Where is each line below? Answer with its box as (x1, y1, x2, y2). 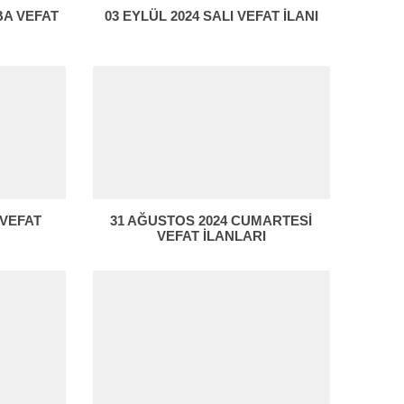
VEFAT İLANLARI (156, 228, 266, 244)
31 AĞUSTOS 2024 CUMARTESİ (110, 213, 313, 229)
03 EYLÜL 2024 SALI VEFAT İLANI (104, 8, 318, 24)
